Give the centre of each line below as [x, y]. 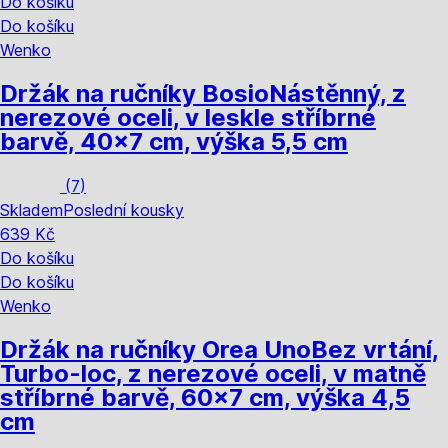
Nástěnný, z [337, 93]
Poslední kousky [123, 209]
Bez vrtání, [375, 349]
